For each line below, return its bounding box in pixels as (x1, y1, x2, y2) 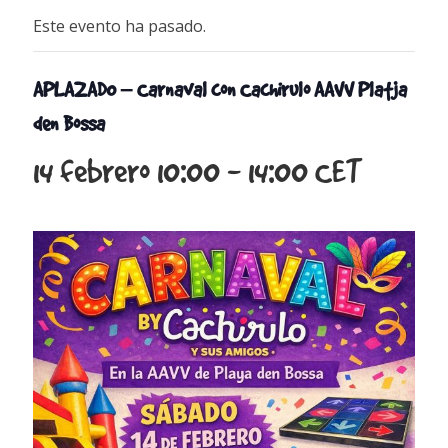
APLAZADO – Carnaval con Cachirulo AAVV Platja (33, 77, 408, 101)
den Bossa (33, 111, 106, 135)
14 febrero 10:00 (33, 151, 221, 190)
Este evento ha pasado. (33, 15, 207, 37)
